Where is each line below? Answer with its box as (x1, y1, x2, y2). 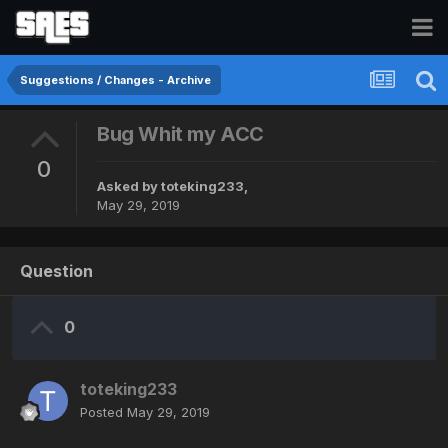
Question (20, 261, 93, 282)
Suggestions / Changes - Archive (20, 73, 211, 87)
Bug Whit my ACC (97, 122, 264, 147)
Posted (80, 404, 127, 421)
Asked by (97, 178, 161, 195)
